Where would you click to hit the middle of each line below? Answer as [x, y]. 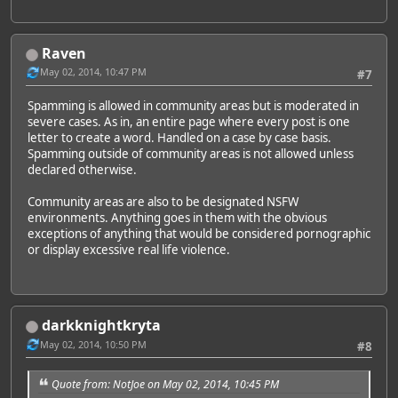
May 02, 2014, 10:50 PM [93, 344]
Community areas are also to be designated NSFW [163, 202]
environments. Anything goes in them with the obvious [177, 218]
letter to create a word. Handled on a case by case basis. [179, 138]
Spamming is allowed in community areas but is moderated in [193, 106]
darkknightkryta [101, 326]
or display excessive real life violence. [129, 250]
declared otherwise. [82, 170]
